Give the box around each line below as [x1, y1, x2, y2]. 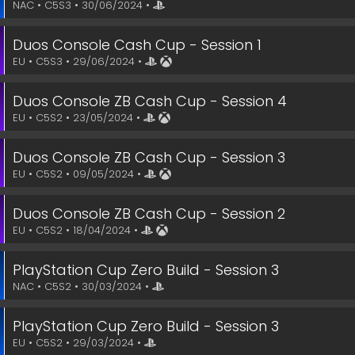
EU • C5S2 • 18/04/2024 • [13, 223, 141, 238]
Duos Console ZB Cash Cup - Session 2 [13, 204, 285, 223]
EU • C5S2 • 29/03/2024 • [13, 335, 144, 350]
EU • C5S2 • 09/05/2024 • [13, 166, 144, 181]
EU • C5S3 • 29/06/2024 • [13, 54, 145, 69]
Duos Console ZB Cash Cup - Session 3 [13, 147, 285, 167]
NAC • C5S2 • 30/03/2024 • [13, 279, 152, 294]
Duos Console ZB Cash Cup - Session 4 [13, 91, 287, 111]
